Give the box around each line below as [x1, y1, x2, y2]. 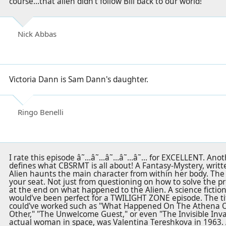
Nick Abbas [18, 29, 56, 39]
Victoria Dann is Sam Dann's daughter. [9, 74, 148, 85]
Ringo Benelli [18, 107, 64, 118]
